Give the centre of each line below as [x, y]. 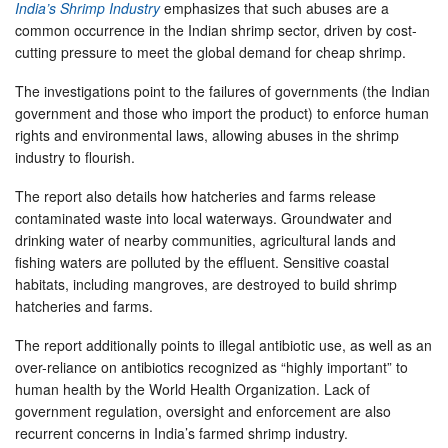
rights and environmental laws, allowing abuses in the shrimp [207, 135]
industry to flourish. [75, 157]
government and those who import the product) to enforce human [222, 113]
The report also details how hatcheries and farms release [195, 196]
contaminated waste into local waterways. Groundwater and [203, 218]
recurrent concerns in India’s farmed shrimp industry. [181, 433]
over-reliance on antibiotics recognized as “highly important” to [211, 367]
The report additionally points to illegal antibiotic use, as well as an [223, 345]
